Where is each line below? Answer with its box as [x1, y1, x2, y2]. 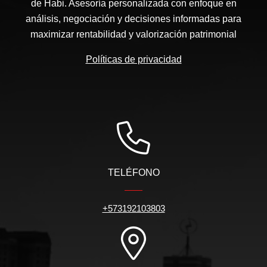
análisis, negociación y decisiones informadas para [26, 14, 241, 24]
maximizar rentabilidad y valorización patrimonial [30, 29, 237, 40]
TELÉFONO [107, 167, 160, 178]
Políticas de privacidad [85, 54, 182, 65]
